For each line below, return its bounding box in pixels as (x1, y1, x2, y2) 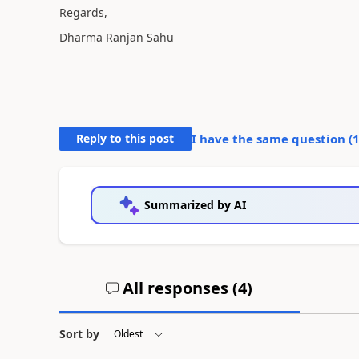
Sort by (58, 325, 99, 341)
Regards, (58, 5, 107, 20)
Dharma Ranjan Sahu (58, 29, 174, 45)
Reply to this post (76, 130, 175, 146)
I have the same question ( (191, 130, 353, 147)
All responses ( (119, 276, 239, 299)
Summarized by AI (143, 196, 246, 212)
